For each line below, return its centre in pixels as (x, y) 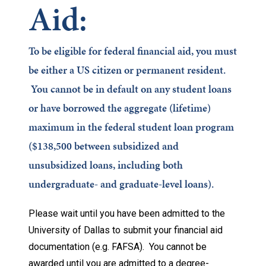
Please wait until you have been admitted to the (127, 213)
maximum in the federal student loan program (131, 127)
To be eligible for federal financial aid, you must (133, 51)
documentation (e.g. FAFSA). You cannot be (118, 247)
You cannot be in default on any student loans (130, 89)
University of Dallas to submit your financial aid (126, 230)
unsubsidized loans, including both (106, 165)
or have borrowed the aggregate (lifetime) (120, 108)
